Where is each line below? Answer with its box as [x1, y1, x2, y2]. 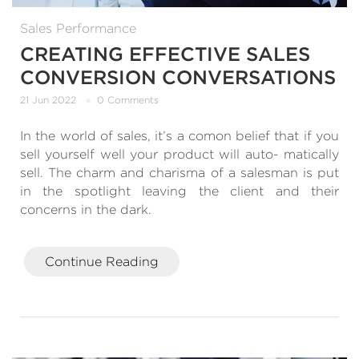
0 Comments [97, 93, 159, 106]
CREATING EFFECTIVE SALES [20, 42, 310, 67]
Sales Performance [20, 21, 136, 37]
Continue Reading [45, 253, 159, 269]
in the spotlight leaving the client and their [20, 183, 339, 199]
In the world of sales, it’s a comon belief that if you [20, 127, 339, 143]
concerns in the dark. [20, 201, 151, 217]
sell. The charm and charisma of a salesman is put [20, 164, 339, 180]
